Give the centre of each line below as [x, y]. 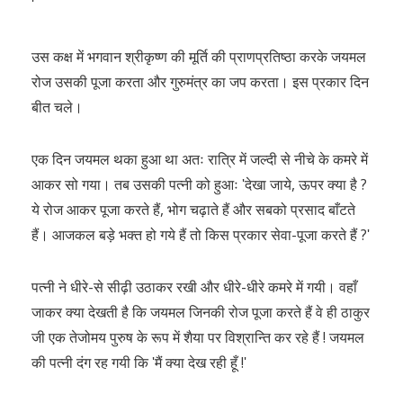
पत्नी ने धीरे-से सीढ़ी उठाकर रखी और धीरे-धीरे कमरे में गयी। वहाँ [194, 287]
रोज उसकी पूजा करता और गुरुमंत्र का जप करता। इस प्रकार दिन [200, 82]
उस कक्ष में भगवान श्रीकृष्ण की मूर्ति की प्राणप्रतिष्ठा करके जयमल [199, 57]
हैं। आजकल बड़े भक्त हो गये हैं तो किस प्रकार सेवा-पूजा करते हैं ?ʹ [201, 235]
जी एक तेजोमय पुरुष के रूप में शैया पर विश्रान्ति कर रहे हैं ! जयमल [198, 337]
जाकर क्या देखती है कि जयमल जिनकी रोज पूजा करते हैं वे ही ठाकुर [201, 312]
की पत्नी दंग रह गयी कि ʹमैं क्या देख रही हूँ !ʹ [139, 363]
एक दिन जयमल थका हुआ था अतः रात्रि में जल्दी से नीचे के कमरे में [200, 159]
